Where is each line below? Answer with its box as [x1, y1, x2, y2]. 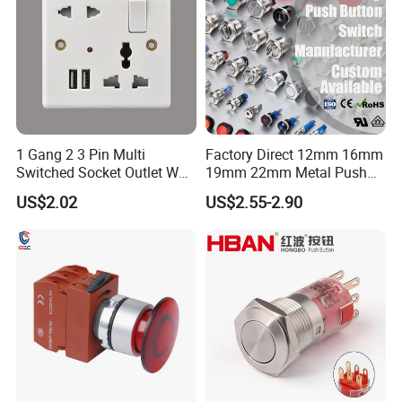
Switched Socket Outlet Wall [16, 162, 195, 182]
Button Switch [205, 179, 294, 200]
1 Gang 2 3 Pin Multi [16, 144, 146, 164]
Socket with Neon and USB [16, 179, 186, 200]
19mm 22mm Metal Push [205, 162, 367, 182]
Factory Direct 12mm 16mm [205, 144, 383, 164]
